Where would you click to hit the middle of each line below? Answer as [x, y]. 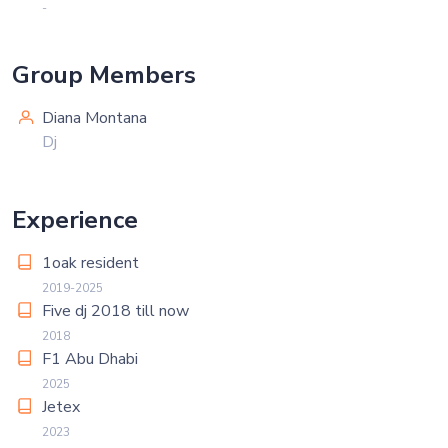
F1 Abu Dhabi [90, 359]
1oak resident [90, 263]
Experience [75, 220]
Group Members [104, 75]
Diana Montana [94, 118]
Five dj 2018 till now [115, 311]
